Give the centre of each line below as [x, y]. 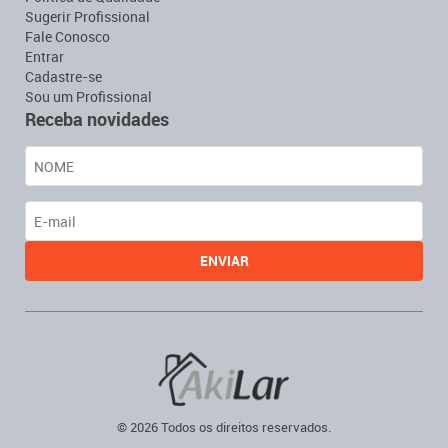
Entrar [44, 57]
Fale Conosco [67, 37]
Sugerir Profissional [87, 17]
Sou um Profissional [88, 97]
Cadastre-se [63, 77]
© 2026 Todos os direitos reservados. [224, 426]
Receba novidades [97, 119]
